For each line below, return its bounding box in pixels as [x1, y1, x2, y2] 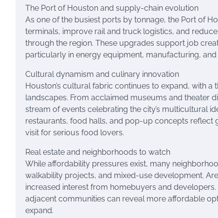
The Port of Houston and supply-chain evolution [25, 3, 199, 13]
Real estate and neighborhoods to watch [25, 147, 170, 157]
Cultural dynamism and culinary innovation [25, 70, 179, 79]
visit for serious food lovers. [25, 128, 124, 137]
